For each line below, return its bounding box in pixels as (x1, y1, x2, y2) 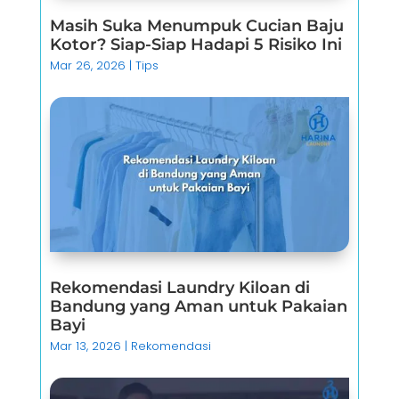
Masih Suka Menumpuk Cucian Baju (50, 15, 345, 36)
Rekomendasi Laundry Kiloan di (50, 278, 311, 298)
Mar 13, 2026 (50, 338, 122, 355)
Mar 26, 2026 (50, 56, 126, 74)
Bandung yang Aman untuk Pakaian (50, 297, 348, 317)
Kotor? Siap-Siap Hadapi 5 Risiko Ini (50, 34, 343, 54)
